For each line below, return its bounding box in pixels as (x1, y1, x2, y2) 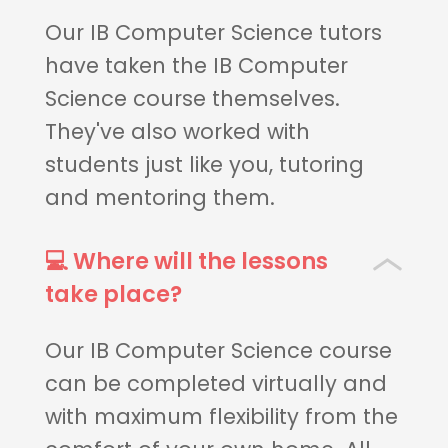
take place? (44, 278, 182, 311)
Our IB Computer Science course (44, 335, 392, 365)
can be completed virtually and (44, 368, 387, 398)
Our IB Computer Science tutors (44, 17, 382, 47)
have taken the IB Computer (44, 50, 348, 80)
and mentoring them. (44, 182, 275, 212)
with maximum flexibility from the (44, 401, 398, 431)
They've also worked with (44, 116, 310, 146)
